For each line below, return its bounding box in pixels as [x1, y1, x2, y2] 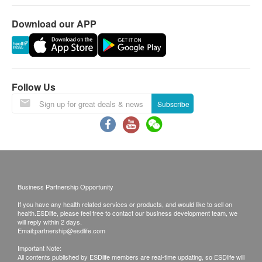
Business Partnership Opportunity [18, 182, 113, 191]
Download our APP [12, 17, 96, 30]
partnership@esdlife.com [35, 226, 105, 235]
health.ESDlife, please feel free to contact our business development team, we [18, 208, 237, 218]
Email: [18, 226, 35, 235]
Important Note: [18, 243, 61, 253]
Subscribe [157, 99, 189, 109]
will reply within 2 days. [18, 217, 82, 226]
